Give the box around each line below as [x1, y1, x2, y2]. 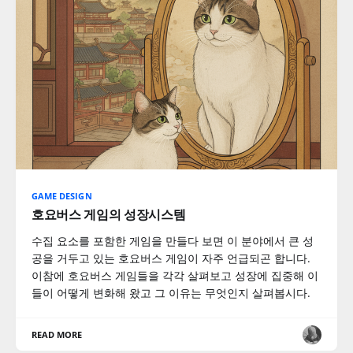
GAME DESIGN [32, 190, 92, 202]
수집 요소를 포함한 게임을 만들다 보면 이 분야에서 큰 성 [32, 233, 314, 248]
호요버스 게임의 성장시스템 [32, 206, 186, 223]
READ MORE [32, 329, 83, 340]
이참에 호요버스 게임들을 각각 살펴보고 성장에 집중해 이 [32, 268, 318, 283]
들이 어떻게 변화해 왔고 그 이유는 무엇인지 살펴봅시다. [32, 285, 310, 300]
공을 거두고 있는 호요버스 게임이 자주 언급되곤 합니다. [32, 251, 310, 266]
